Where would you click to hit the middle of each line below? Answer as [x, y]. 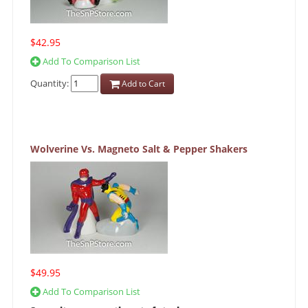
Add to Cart [142, 84]
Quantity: [51, 83]
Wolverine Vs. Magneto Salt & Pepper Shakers [139, 149]
